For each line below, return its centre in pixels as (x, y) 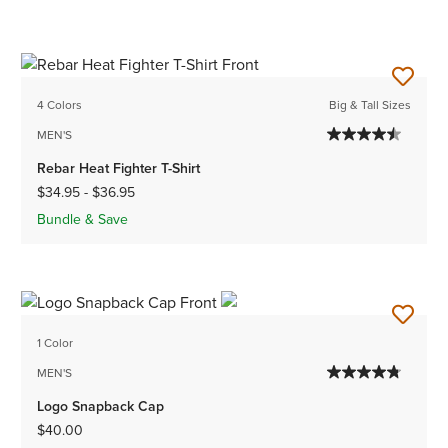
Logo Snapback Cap (101, 406)
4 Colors (60, 104)
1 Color (55, 342)
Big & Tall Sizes (369, 104)
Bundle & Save (83, 219)
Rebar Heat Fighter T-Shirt (119, 168)
